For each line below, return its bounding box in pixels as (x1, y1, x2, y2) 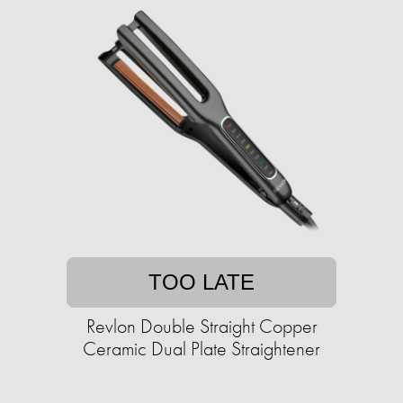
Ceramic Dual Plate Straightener (83, 336, 320, 363)
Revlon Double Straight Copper (85, 313, 318, 340)
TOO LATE (148, 270, 255, 295)
